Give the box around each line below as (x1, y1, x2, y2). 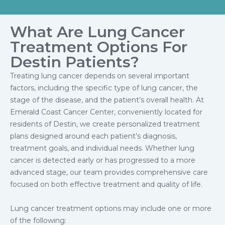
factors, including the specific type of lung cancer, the (10, 83, 198, 93)
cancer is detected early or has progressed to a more (10, 156, 195, 165)
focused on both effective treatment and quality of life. (10, 180, 202, 189)
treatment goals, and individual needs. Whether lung (10, 144, 194, 153)
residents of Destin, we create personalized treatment (10, 120, 200, 129)
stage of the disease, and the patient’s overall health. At (10, 95, 204, 105)
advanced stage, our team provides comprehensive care (10, 168, 208, 177)
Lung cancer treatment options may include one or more (10, 204, 211, 213)
